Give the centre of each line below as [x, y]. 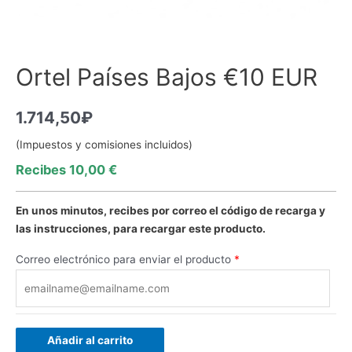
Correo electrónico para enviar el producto [123, 260]
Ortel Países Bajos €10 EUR [167, 77]
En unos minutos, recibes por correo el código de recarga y [170, 211]
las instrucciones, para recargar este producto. [141, 229]
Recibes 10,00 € [66, 170]
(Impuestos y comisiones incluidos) [104, 145]
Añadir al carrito [90, 340]
